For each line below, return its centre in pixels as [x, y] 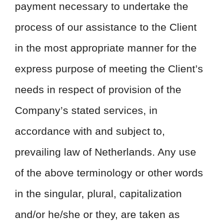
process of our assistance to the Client [106, 27]
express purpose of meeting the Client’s [109, 69]
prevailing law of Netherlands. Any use [106, 152]
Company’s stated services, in [86, 110]
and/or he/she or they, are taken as [97, 214]
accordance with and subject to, [90, 131]
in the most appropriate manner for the [106, 48]
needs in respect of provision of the [98, 89]
